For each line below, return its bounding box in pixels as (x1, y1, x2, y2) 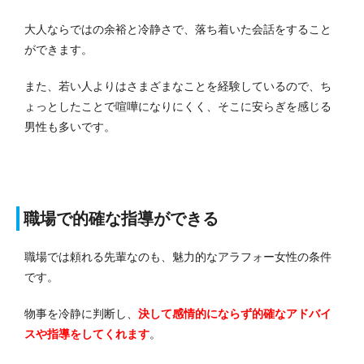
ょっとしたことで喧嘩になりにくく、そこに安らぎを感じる (24, 99, 331, 113)
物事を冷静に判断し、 (24, 306, 138, 320)
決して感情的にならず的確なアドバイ (138, 306, 331, 320)
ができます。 (24, 42, 93, 56)
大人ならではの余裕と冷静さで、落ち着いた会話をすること (24, 22, 331, 36)
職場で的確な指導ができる (24, 209, 219, 227)
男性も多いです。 (24, 119, 115, 133)
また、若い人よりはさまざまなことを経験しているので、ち (24, 79, 331, 93)
